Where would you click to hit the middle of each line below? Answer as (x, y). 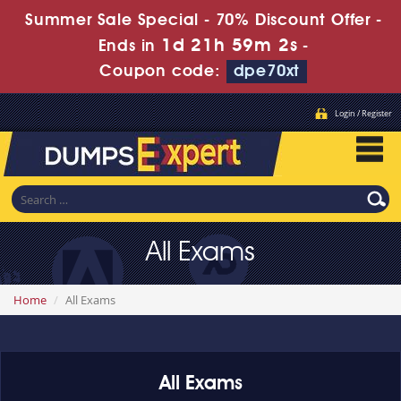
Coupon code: (163, 72)
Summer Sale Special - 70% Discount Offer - (203, 21)
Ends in (129, 47)
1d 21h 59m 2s (229, 47)
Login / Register (363, 114)
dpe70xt (267, 72)
